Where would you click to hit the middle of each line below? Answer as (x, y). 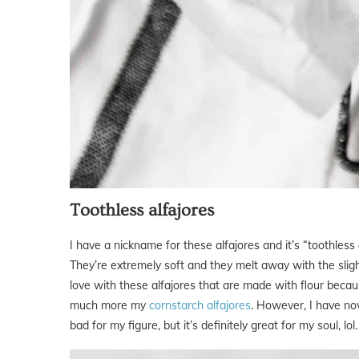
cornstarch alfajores (200, 305)
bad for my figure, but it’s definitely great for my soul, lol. (214, 325)
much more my (109, 305)
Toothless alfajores (142, 210)
